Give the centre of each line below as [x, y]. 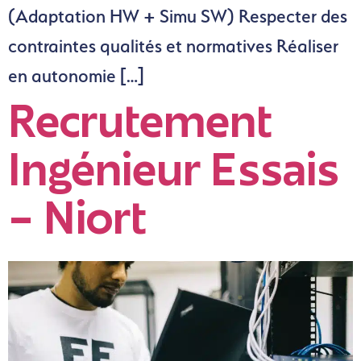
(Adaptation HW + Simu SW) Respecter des [178, 17]
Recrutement [140, 127]
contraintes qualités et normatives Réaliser [173, 46]
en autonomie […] [76, 76]
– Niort [77, 223]
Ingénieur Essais [174, 175]
